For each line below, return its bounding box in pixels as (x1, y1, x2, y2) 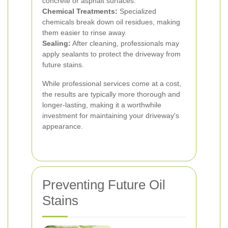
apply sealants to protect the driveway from (42, 50, 181, 58)
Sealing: (42, 39, 71, 47)
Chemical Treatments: (42, 7, 118, 15)
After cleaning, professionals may (71, 39, 179, 47)
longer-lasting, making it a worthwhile (42, 101, 161, 109)
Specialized (118, 7, 156, 15)
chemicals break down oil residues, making (42, 18, 180, 26)
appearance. (42, 122, 83, 130)
